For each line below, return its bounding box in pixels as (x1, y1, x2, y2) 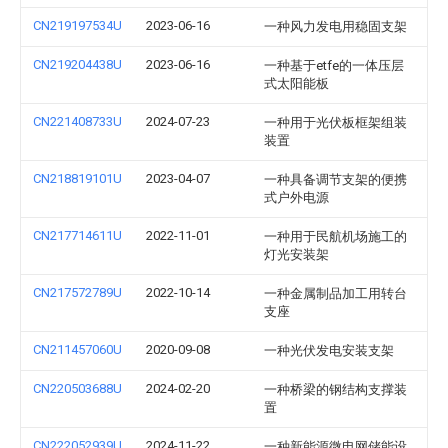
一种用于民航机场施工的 (264, 229, 407, 244)
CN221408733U (33, 114, 122, 129)
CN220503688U (33, 381, 122, 396)
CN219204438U (33, 57, 122, 72)
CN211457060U (33, 342, 122, 357)
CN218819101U (33, 171, 122, 186)
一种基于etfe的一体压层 (264, 58, 404, 73)
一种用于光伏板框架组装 (264, 115, 407, 130)
